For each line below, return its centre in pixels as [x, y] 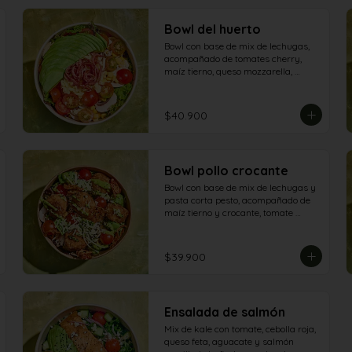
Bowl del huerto [213, 29]
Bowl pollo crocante [226, 170]
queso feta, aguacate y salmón [229, 341]
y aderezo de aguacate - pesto [228, 250]
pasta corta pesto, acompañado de [237, 200]
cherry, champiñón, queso [219, 225]
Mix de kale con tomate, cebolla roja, [240, 329]
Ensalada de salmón [225, 312]
